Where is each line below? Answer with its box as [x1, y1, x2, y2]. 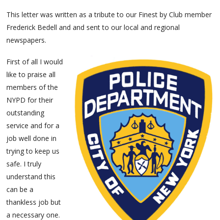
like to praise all [6, 69, 56, 79]
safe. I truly [6, 159, 42, 168]
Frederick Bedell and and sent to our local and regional [6, 22, 180, 32]
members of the [6, 82, 58, 92]
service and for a [6, 120, 60, 130]
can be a [6, 184, 34, 194]
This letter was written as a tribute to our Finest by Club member [6, 9, 212, 19]
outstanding [6, 108, 45, 117]
